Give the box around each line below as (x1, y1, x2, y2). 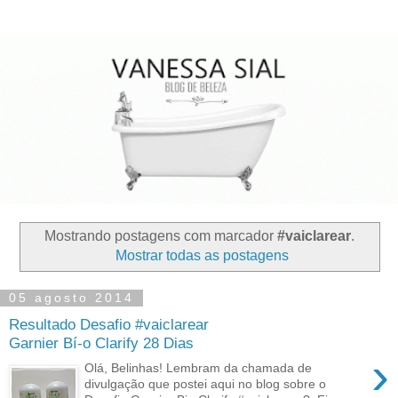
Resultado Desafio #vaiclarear (9, 314, 209, 333)
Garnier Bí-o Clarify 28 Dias (9, 333, 194, 352)
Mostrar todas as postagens (115, 248, 289, 264)
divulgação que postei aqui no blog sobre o (84, 377, 327, 392)
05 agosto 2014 (9, 291, 134, 306)
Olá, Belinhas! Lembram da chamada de (84, 361, 313, 376)
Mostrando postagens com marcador (44, 228, 277, 244)
